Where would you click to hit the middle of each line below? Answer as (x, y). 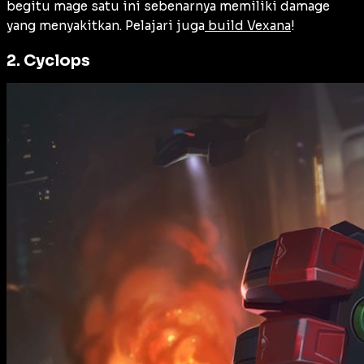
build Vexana (248, 25)
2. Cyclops (48, 61)
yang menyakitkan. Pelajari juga (106, 25)
